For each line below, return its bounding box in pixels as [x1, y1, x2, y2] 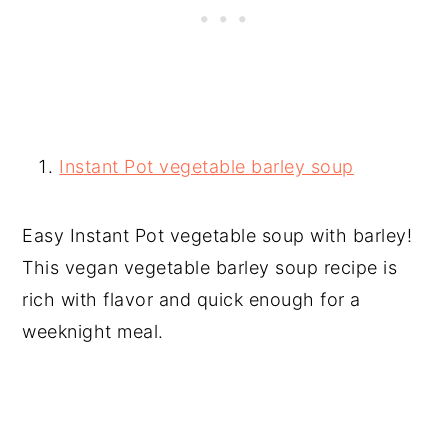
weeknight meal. [22, 321, 164, 342]
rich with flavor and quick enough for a [22, 289, 361, 310]
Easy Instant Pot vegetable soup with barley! [22, 225, 413, 246]
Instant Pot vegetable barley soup [59, 156, 354, 177]
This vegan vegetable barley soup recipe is [22, 257, 398, 278]
